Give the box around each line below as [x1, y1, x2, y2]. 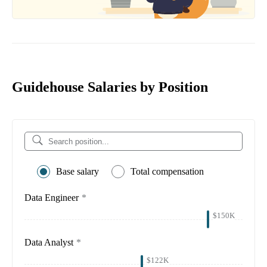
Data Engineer [24, 193, 79, 203]
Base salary [56, 166, 99, 177]
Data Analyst [24, 237, 73, 248]
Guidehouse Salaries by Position [12, 79, 208, 95]
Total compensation [131, 166, 204, 177]
